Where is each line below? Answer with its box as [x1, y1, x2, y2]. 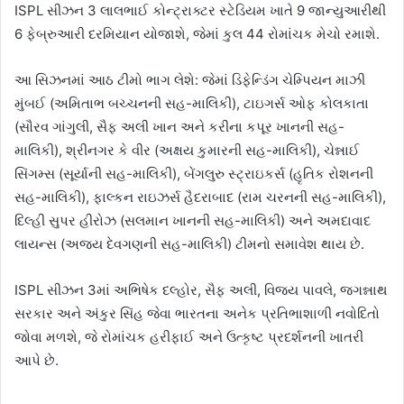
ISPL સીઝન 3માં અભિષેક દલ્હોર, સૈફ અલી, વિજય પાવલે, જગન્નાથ [14, 281, 388, 299]
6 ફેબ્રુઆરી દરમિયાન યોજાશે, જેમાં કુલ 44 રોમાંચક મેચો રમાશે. [14, 25, 380, 43]
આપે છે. [14, 352, 59, 370]
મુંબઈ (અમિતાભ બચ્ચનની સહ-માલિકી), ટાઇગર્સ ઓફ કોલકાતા [14, 95, 369, 113]
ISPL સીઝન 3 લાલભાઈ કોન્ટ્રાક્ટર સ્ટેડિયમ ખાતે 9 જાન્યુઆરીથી [14, 2, 386, 20]
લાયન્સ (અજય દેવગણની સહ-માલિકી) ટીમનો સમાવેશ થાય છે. [14, 235, 364, 253]
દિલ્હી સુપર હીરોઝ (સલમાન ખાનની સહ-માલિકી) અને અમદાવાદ [14, 212, 371, 230]
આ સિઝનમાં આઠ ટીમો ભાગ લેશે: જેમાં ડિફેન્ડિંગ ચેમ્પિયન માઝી [14, 71, 365, 89]
